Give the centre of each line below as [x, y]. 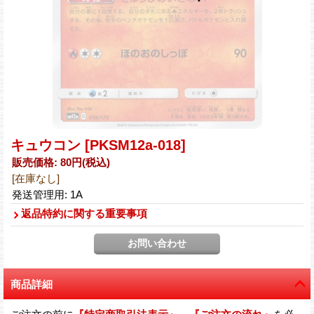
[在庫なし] [36, 178]
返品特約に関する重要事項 [84, 213]
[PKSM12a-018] [135, 145]
